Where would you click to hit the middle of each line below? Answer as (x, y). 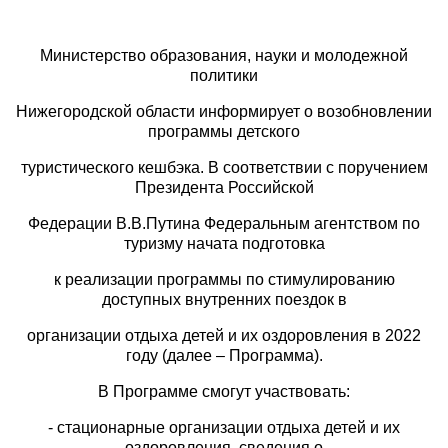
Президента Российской (224, 188)
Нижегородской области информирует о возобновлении (224, 112)
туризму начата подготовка (224, 244)
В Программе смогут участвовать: (224, 392)
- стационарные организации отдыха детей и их (224, 428)
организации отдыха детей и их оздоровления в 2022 (224, 336)
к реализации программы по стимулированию (224, 280)
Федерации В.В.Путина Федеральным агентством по (224, 224)
